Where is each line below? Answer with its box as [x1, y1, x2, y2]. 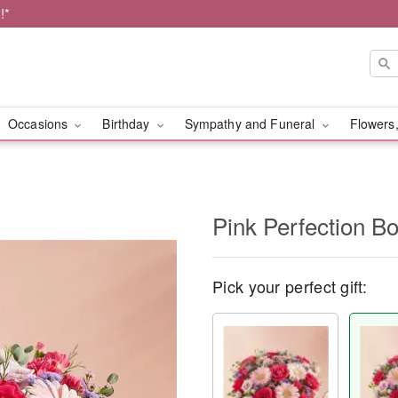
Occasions [7, 115, 72, 132]
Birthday [102, 115, 154, 132]
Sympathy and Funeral [184, 115, 319, 132]
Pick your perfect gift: [212, 275, 367, 298]
